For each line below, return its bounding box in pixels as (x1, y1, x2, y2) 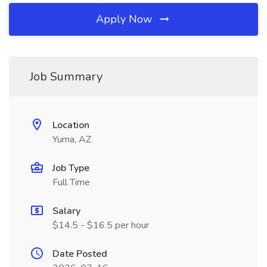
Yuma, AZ (52, 133, 91, 146)
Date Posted (52, 247, 107, 260)
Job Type (52, 162, 89, 175)
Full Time (52, 176, 90, 189)
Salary (52, 204, 80, 218)
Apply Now (96, 12, 155, 26)
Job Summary (30, 69, 103, 85)
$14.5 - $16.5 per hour (52, 219, 149, 232)
